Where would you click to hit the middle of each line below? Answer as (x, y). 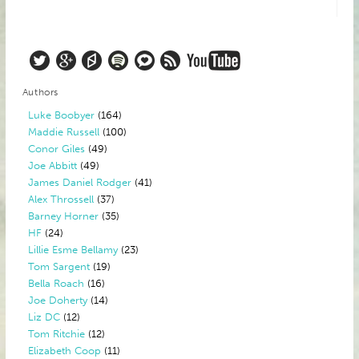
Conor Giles (57, 149)
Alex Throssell (61, 199)
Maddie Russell (64, 132)
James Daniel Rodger (80, 182)
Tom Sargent (59, 266)
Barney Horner (64, 216)
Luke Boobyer (62, 115)
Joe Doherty (58, 300)
